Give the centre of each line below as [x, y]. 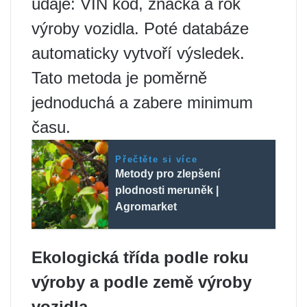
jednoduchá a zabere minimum [142, 102]
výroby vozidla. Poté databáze [140, 28]
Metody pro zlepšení [168, 173]
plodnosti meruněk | [167, 190]
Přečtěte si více [157, 159]
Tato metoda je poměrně [119, 77]
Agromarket [146, 206]
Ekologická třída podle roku [140, 257]
